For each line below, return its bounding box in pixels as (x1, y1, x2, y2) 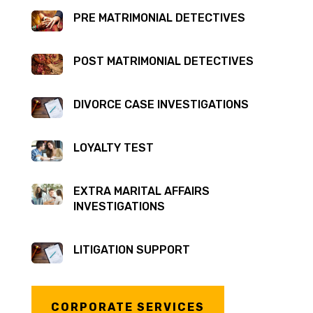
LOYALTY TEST (73, 140, 154, 154)
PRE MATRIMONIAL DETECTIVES (73, 10, 245, 24)
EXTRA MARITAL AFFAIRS (73, 184, 210, 198)
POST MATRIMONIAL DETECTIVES (73, 54, 254, 68)
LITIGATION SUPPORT (73, 242, 190, 256)
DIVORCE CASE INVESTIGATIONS (73, 97, 249, 111)
